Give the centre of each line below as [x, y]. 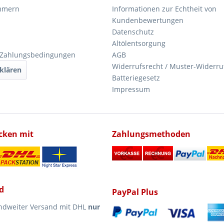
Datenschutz [133, 32]
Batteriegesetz [136, 78]
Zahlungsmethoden [151, 134]
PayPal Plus [135, 192]
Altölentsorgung [139, 43]
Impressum [131, 89]
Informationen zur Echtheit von [164, 9]
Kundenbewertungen [148, 20]
